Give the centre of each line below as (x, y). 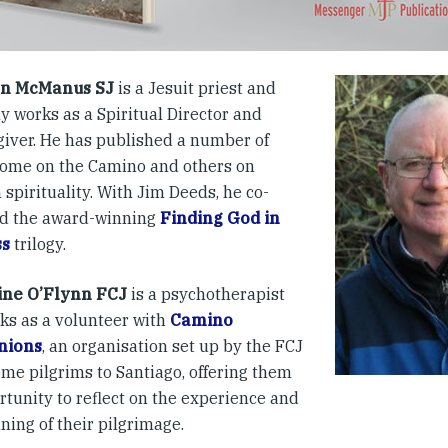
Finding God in (220, 218)
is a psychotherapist (206, 294)
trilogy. (38, 244)
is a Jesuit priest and (195, 88)
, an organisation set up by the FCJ (172, 346)
